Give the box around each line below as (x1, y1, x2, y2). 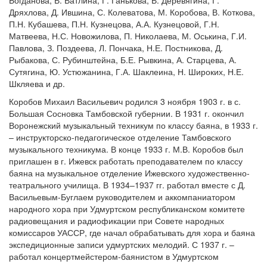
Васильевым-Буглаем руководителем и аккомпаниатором (9, 191, 235, 203)
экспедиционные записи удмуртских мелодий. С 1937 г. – (9, 238, 234, 250)
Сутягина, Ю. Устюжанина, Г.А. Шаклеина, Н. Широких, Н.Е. (9, 66, 244, 77)
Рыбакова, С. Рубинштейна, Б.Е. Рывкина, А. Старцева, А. (9, 54, 237, 66)
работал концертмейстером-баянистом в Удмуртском (9, 250, 219, 262)
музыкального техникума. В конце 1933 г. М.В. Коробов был (9, 143, 243, 155)
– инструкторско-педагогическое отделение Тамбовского (9, 131, 231, 143)
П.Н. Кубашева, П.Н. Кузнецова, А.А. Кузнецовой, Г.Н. (9, 18, 219, 30)
